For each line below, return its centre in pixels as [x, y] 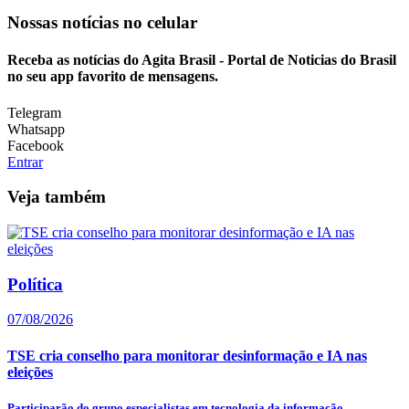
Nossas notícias [65, 23]
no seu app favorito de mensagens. [113, 77]
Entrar [25, 162]
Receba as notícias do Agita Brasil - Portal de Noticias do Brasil [202, 60]
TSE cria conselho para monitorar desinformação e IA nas [187, 355]
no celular [160, 23]
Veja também [57, 197]
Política [35, 284]
